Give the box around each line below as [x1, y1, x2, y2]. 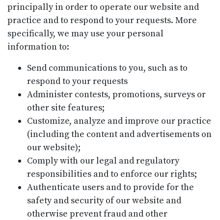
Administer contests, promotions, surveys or [27, 88, 206, 100]
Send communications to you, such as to [27, 62, 188, 74]
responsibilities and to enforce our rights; [27, 168, 197, 180]
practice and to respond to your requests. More [7, 14, 197, 26]
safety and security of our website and [27, 194, 181, 206]
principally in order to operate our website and [7, 1, 199, 13]
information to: [7, 41, 69, 53]
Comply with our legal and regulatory [27, 155, 179, 166]
